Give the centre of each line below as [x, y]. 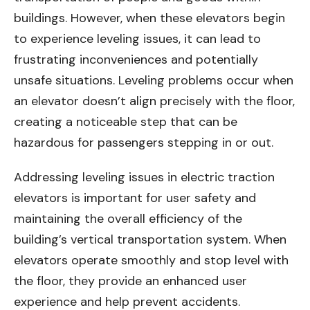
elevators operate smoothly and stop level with [151, 261]
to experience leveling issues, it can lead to [137, 39]
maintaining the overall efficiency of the [128, 219]
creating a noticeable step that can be [126, 122]
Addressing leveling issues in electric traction [144, 177]
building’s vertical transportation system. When [150, 240]
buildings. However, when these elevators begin [149, 18]
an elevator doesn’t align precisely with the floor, [154, 101]
